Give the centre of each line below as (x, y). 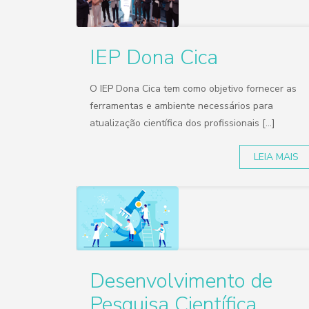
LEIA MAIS (277, 157)
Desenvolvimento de (181, 281)
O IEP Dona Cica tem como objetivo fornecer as (193, 89)
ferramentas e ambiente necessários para (182, 106)
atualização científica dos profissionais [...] (183, 123)
